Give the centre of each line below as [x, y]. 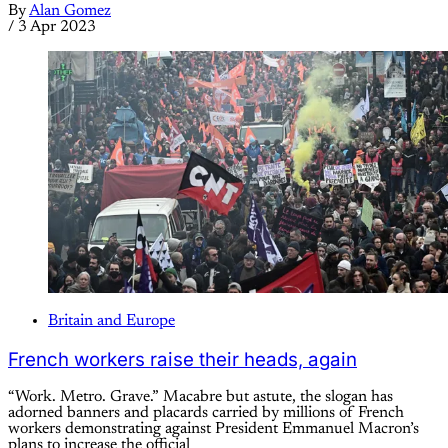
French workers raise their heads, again [182, 359]
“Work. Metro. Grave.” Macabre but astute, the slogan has [200, 397]
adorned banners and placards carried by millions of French [206, 413]
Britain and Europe [111, 320]
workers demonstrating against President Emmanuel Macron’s [213, 429]
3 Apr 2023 [57, 27]
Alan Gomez [70, 11]
